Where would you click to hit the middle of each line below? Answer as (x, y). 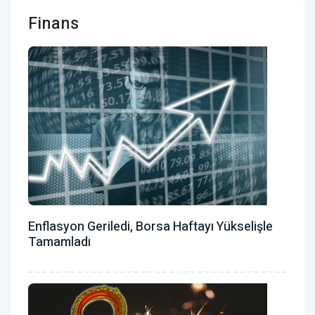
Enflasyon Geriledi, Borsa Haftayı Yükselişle (150, 227)
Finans (53, 23)
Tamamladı (59, 243)
